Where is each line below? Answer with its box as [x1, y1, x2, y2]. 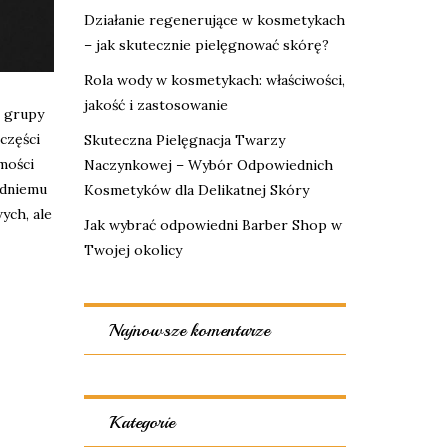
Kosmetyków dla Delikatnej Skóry [83, 181, 309, 199]
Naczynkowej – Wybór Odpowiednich [83, 156, 333, 174]
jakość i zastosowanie [83, 96, 228, 114]
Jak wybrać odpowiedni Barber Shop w [83, 216, 342, 234]
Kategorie [108, 411, 175, 433]
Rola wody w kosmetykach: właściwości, [83, 71, 345, 89]
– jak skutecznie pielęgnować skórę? [83, 36, 329, 54]
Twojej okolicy [83, 241, 182, 259]
